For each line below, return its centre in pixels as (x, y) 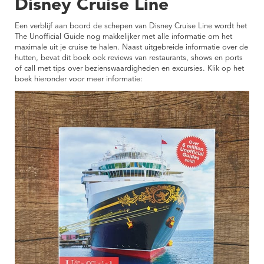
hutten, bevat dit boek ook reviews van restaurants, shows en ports (129, 58)
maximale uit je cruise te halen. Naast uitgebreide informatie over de (131, 48)
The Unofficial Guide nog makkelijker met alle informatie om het (123, 37)
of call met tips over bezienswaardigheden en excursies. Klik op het (129, 69)
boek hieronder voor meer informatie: (79, 80)
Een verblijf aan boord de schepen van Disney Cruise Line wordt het (131, 27)
